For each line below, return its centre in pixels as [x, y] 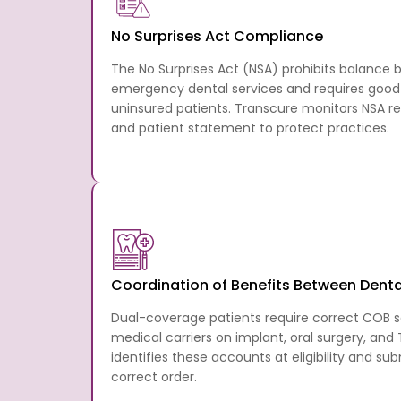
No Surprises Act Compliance [217, 36]
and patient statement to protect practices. [250, 128]
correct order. [154, 376]
